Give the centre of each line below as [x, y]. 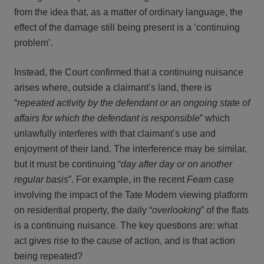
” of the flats [225, 210]
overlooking [176, 210]
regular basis [41, 179]
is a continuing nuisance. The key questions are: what [126, 225]
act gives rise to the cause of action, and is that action [125, 241]
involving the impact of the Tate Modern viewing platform [131, 195]
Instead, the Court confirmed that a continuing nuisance [129, 72]
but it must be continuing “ [67, 164]
